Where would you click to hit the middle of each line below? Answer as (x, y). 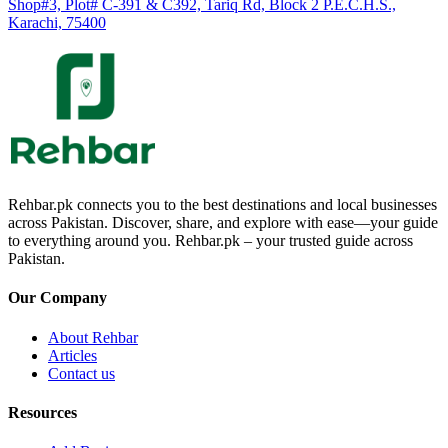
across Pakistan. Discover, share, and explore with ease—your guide (223, 222)
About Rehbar (93, 337)
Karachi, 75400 (57, 22)
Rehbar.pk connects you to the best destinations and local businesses (222, 204)
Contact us (81, 373)
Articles (72, 355)
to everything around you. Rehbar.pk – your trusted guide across (210, 240)
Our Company (57, 298)
